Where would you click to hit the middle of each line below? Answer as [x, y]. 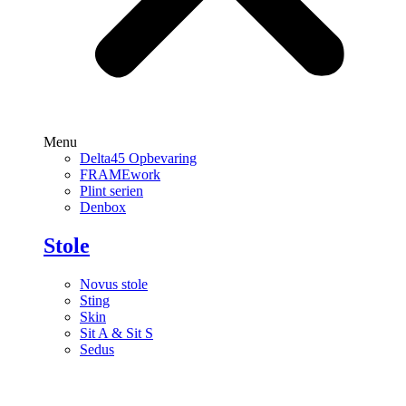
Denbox [103, 208]
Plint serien [111, 191]
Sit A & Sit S [116, 333]
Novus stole [114, 284]
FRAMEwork [120, 175]
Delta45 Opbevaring [138, 159]
